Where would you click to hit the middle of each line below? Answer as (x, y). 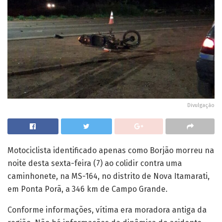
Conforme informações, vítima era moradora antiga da (107, 210)
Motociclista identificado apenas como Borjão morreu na (111, 151)
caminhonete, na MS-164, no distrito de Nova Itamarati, (109, 176)
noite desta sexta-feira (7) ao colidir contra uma (95, 164)
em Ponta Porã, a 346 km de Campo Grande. (87, 189)
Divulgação (201, 106)
